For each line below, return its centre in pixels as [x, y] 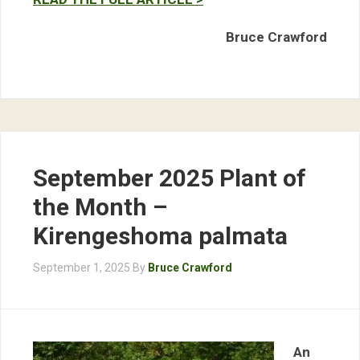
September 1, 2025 [82, 268]
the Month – [100, 207]
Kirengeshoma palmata [160, 236]
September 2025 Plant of [170, 178]
